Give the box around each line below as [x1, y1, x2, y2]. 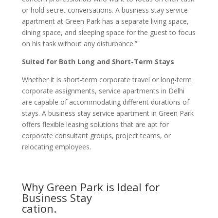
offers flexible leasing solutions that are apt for [21, 120, 169, 129]
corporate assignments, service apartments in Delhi [21, 86, 184, 95]
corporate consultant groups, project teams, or [21, 131, 171, 140]
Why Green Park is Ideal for [21, 180, 160, 194]
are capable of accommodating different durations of [21, 97, 189, 107]
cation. [21, 201, 56, 216]
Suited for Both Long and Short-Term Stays [21, 57, 174, 66]
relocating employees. [21, 142, 91, 151]
